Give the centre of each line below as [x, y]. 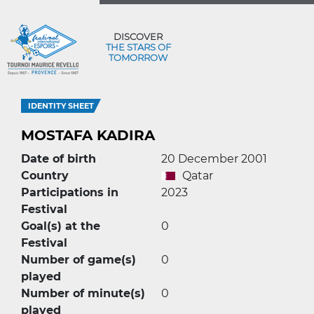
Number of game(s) [78, 260]
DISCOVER [138, 36]
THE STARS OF [138, 47]
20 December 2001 [214, 159]
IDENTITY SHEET [61, 106]
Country [45, 176]
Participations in [70, 192]
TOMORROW [138, 57]
